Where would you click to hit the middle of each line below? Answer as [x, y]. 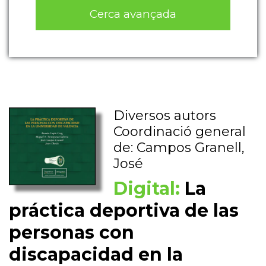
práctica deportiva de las [124, 211]
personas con [72, 233]
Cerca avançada [133, 14]
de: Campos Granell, [179, 148]
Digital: [147, 189]
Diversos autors [165, 116]
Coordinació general [180, 132]
